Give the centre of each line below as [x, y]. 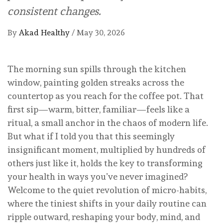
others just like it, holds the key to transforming [105, 163]
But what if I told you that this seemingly [91, 136]
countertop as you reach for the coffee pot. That [106, 96]
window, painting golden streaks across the [96, 83]
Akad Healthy [45, 33]
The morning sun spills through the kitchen [97, 69]
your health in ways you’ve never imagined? [98, 177]
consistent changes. [54, 11]
